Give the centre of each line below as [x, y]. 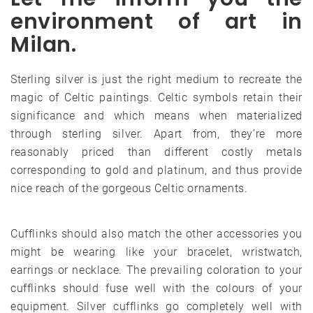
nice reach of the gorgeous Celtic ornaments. [129, 189]
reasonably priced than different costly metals [156, 152]
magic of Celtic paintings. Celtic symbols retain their [156, 98]
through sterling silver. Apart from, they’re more [156, 134]
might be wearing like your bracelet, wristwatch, [156, 252]
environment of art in [156, 22]
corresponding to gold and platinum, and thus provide [156, 170]
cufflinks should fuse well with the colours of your [156, 289]
